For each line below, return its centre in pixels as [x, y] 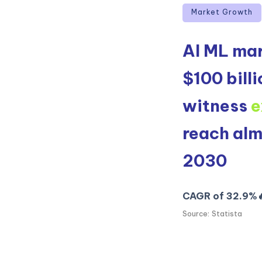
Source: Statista [212, 214]
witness [216, 105]
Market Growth [222, 12]
